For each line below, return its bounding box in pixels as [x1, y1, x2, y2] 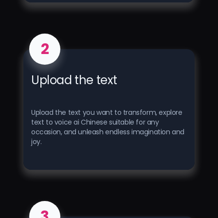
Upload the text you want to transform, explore [31, 107, 182, 117]
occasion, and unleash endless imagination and [31, 127, 185, 137]
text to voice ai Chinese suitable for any [31, 117, 159, 127]
